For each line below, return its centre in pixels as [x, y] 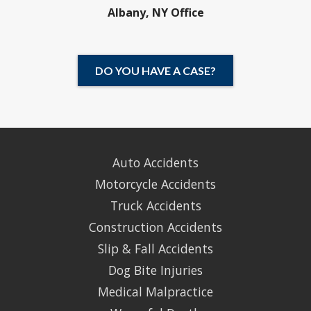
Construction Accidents [155, 227]
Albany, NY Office [155, 12]
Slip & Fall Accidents [155, 248]
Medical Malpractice [155, 291]
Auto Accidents [155, 162]
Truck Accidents [155, 205]
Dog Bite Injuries [155, 270]
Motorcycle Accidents [155, 184]
